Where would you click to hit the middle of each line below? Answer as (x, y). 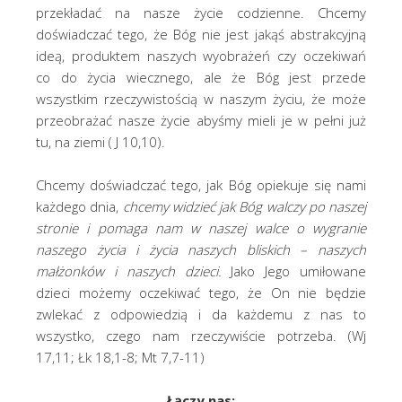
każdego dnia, (79, 207)
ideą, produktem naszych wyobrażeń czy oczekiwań (201, 56)
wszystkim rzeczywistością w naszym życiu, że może (201, 99)
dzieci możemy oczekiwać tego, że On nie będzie (201, 293)
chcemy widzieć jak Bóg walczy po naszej (244, 207)
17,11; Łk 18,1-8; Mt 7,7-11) (120, 358)
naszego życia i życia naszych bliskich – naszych (201, 250)
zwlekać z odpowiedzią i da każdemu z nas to (201, 315)
